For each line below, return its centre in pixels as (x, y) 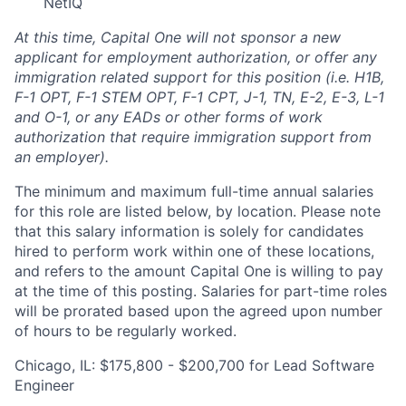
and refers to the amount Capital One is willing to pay (199, 271)
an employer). (62, 157)
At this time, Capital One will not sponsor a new (178, 37)
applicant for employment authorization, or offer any (196, 57)
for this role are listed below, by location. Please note (198, 211)
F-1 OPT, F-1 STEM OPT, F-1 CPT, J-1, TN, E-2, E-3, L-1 (199, 97)
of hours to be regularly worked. (126, 331)
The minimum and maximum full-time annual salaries (194, 191)
